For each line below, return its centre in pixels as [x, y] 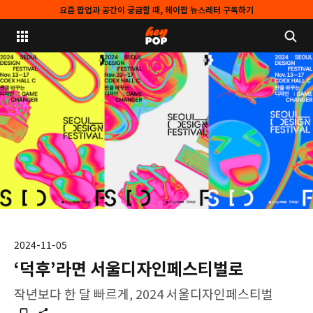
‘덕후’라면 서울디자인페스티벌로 [129, 268]
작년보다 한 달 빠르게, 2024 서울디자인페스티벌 [144, 293]
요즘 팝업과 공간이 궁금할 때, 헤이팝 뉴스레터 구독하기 [156, 9]
